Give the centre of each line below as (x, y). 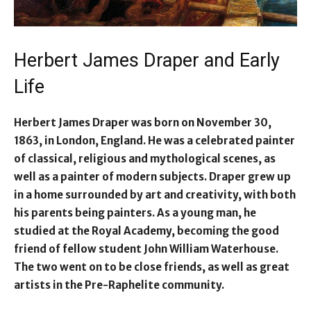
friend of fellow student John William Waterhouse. (146, 249)
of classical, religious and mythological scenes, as (145, 158)
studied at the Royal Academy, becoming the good (146, 230)
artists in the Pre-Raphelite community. (119, 285)
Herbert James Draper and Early (147, 60)
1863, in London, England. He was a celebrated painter (154, 140)
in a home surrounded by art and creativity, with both (155, 194)
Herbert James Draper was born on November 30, (143, 122)
